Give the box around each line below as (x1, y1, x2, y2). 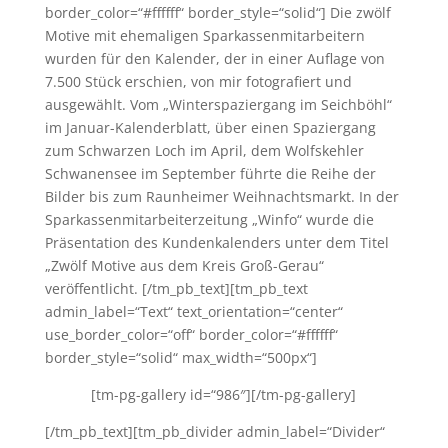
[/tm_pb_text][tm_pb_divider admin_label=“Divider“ (44, 422, 385, 441)
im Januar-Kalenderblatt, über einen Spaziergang (44, 118, 376, 137)
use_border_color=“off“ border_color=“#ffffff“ (44, 325, 338, 344)
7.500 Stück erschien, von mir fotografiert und (44, 72, 352, 91)
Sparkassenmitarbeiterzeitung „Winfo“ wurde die (44, 210, 374, 229)
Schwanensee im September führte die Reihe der (44, 164, 376, 183)
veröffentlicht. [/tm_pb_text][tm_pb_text (44, 279, 308, 298)
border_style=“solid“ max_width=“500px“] (44, 348, 317, 367)
